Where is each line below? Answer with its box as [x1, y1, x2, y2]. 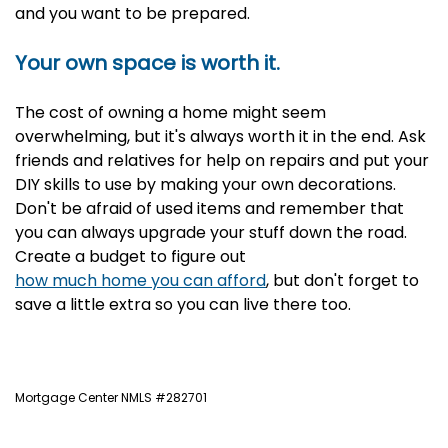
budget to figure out [89, 245, 246, 268]
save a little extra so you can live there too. [15, 293, 355, 316]
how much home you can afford [15, 269, 266, 292]
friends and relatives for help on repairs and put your [15, 149, 429, 172]
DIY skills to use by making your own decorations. [15, 173, 396, 196]
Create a [15, 245, 89, 268]
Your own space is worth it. [15, 49, 285, 77]
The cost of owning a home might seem [15, 101, 326, 124]
